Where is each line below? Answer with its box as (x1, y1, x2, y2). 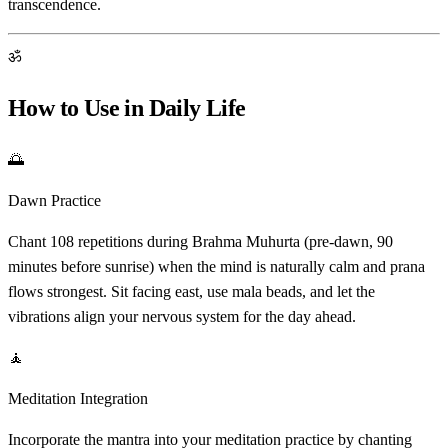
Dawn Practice (8, 191, 101, 209)
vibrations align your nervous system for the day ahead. (8, 307, 356, 325)
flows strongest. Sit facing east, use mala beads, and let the (8, 282, 375, 300)
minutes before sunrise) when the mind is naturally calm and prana (8, 257, 425, 275)
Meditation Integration (8, 389, 148, 407)
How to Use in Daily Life (8, 94, 246, 121)
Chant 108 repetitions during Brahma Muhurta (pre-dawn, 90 (8, 232, 393, 250)
